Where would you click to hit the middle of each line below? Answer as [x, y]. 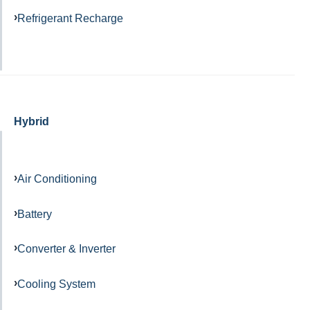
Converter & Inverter [66, 249]
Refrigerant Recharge [70, 18]
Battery [35, 213]
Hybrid [31, 122]
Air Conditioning [57, 178]
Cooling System [56, 284]
